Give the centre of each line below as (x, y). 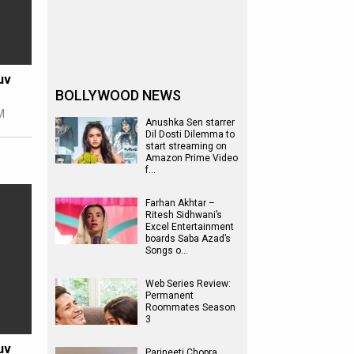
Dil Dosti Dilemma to (190, 134)
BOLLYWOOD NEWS (118, 95)
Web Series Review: (188, 284)
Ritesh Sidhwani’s (184, 215)
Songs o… (167, 250)
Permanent (169, 296)
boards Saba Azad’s (188, 239)
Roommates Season (190, 307)
